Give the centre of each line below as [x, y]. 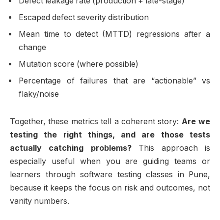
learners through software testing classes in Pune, [110, 175]
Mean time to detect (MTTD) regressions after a [114, 34]
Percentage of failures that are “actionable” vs [114, 81]
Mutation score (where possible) [79, 64]
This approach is [171, 148]
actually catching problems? [71, 148]
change [32, 48]
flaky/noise [39, 94]
